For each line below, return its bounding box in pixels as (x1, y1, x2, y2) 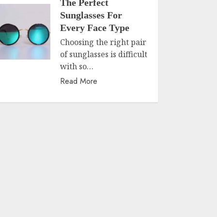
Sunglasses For (60, 10, 123, 20)
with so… (60, 61, 94, 72)
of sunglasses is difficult (60, 49, 148, 60)
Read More (60, 76, 98, 87)
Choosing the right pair (60, 37, 147, 47)
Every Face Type (60, 22, 130, 33)
